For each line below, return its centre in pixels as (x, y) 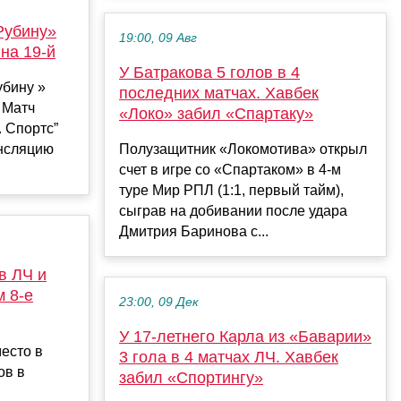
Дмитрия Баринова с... (194, 232)
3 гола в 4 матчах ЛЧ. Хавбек (229, 358)
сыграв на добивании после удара (233, 211)
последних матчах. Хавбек (219, 94)
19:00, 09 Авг (158, 38)
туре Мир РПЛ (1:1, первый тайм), (231, 191)
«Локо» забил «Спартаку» (216, 114)
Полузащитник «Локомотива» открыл (243, 149)
